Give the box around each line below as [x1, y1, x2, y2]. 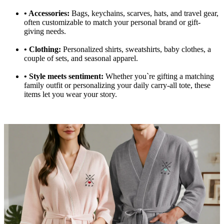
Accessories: [28, 9, 69, 18]
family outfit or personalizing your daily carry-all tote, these [24, 81, 210, 90]
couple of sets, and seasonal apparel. [24, 54, 138, 63]
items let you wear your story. [24, 90, 117, 99]
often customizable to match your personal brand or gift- [24, 18, 200, 27]
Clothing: [29, 45, 61, 54]
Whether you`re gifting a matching [105, 72, 214, 81]
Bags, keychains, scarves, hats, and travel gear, [71, 9, 218, 18]
